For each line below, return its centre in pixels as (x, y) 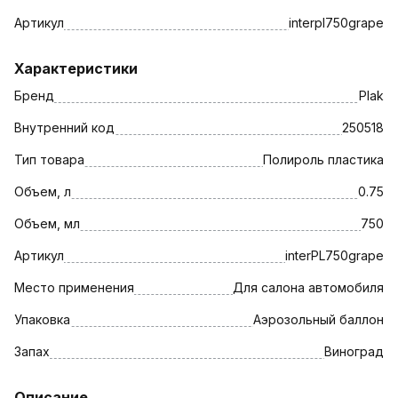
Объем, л (43, 191)
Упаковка (42, 319)
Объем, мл (47, 223)
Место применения (74, 287)
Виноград (354, 351)
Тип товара (49, 159)
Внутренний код (64, 127)
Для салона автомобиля (308, 287)
